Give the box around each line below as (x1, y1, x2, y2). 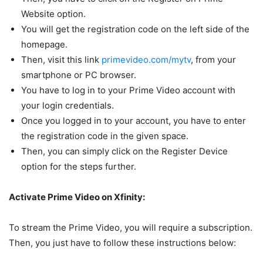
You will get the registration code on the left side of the (21, 23, 249, 35)
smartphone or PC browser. (21, 69, 136, 80)
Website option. (21, 8, 86, 19)
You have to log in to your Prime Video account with (21, 84, 235, 96)
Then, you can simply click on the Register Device (21, 145, 228, 157)
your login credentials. (21, 99, 114, 111)
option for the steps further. (21, 160, 136, 172)
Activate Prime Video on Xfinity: (9, 191, 145, 203)
